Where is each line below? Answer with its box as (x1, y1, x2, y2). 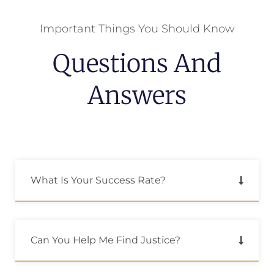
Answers (87, 80, 187, 111)
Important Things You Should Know (39, 21, 235, 35)
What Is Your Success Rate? (31, 174, 166, 186)
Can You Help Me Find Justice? (31, 234, 180, 246)
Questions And (53, 48, 221, 79)
